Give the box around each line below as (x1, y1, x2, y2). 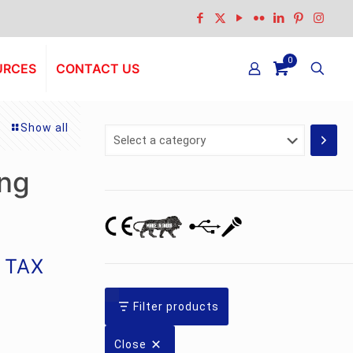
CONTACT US (56, 61, 139, 76)
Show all (20, 121, 69, 134)
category (104, 158, 167, 175)
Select (104, 124, 150, 140)
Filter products (133, 300, 219, 314)
